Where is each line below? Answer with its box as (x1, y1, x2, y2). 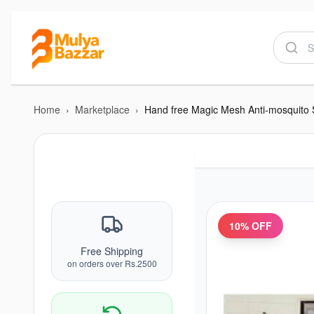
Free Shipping (81, 244, 143, 258)
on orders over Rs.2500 (67, 257, 157, 269)
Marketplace (75, 102, 130, 116)
